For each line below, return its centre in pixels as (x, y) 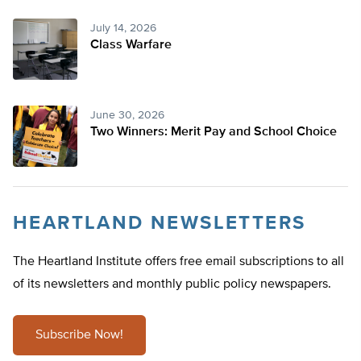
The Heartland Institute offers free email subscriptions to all (178, 262)
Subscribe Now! (79, 336)
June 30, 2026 (127, 116)
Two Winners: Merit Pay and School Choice (214, 133)
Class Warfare (131, 46)
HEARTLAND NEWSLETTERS (160, 224)
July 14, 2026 (123, 29)
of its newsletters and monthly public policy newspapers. (172, 285)
